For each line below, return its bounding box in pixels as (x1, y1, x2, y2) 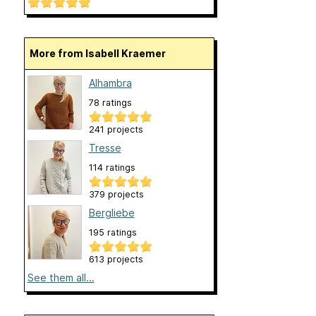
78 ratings (88, 97, 132, 109)
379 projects (88, 189, 144, 200)
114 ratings (88, 162, 135, 174)
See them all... (27, 272, 95, 284)
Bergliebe (88, 207, 135, 219)
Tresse (88, 142, 121, 154)
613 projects (88, 254, 143, 265)
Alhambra (88, 77, 132, 90)
